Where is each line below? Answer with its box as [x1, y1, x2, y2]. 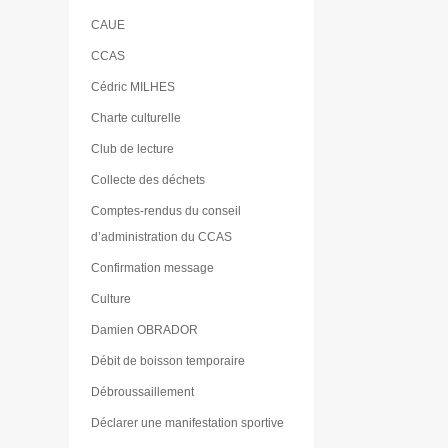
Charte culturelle [91, 110, 182, 125]
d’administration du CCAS [91, 229, 233, 244]
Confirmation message [91, 260, 215, 275]
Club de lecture [91, 141, 175, 156]
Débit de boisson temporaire [91, 353, 246, 368]
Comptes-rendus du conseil [91, 203, 242, 218]
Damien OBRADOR [91, 322, 199, 337]
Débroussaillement [91, 384, 195, 399]
